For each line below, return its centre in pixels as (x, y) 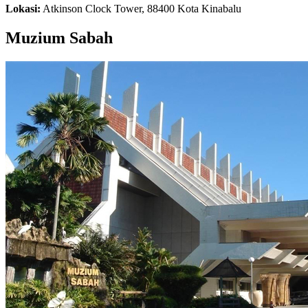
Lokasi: (23, 8)
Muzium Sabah (59, 37)
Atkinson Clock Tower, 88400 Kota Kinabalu (141, 8)
